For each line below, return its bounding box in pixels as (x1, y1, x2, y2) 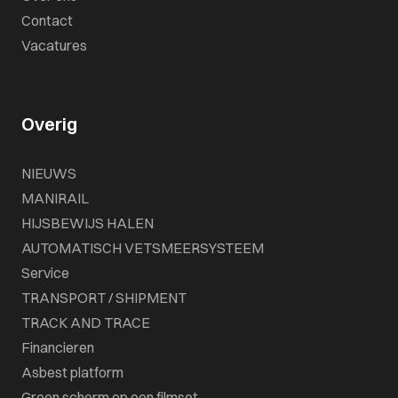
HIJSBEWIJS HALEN (21, 214, 154, 233)
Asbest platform (21, 363, 123, 382)
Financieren (21, 338, 94, 357)
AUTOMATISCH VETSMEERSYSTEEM (21, 239, 264, 258)
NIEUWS (21, 164, 76, 183)
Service (21, 264, 69, 283)
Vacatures (21, 36, 87, 55)
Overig (21, 113, 77, 136)
